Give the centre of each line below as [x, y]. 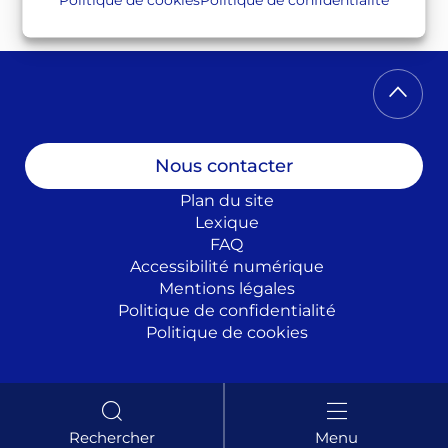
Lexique [226, 221]
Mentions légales [226, 287]
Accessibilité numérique [226, 265]
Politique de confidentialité [226, 309]
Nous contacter [224, 164]
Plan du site [226, 199]
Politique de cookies [226, 331]
